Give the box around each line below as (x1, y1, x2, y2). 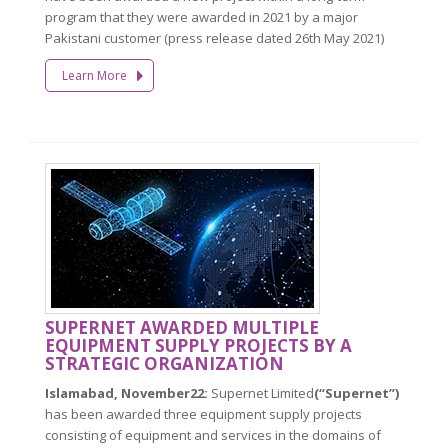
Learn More (61, 66, 127, 84)
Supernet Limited (208, 383, 314, 402)
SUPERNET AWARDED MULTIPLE (45, 315, 319, 339)
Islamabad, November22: (45, 383, 208, 402)
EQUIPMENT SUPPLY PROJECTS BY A (45, 333, 352, 357)
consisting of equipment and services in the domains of (45, 425, 381, 444)
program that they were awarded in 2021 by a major (45, 7, 358, 26)
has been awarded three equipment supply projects (45, 404, 362, 423)
